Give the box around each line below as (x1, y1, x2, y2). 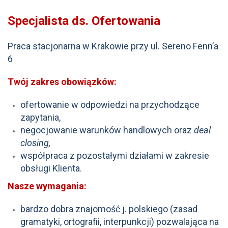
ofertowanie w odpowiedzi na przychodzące (20, 99, 199, 110)
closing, (20, 137, 50, 148)
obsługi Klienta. (20, 162, 82, 174)
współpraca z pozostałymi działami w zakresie (20, 150, 209, 161)
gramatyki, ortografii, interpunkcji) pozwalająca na (20, 216, 219, 227)
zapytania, (20, 111, 61, 123)
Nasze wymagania (8, 180, 84, 191)
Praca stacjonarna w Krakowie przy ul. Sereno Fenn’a (8, 40, 218, 51)
